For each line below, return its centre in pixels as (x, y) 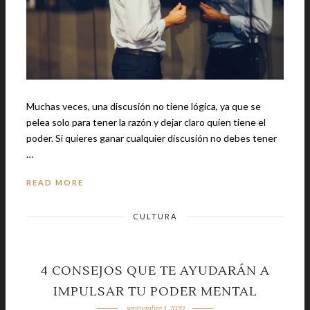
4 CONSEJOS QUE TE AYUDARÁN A (155, 271)
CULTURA (155, 216)
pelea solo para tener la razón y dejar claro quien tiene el (146, 122)
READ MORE (55, 182)
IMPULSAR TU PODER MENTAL (155, 291)
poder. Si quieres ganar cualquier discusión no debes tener (41, 138)
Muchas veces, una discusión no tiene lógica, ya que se (144, 106)
